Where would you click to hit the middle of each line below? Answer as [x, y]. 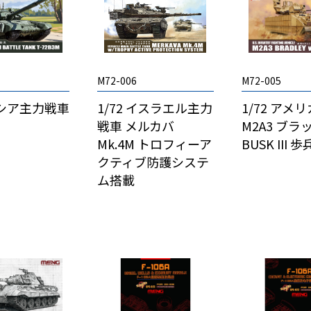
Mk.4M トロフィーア [155, 144]
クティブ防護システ [153, 162]
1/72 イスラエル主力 [155, 108]
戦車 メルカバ [136, 126]
